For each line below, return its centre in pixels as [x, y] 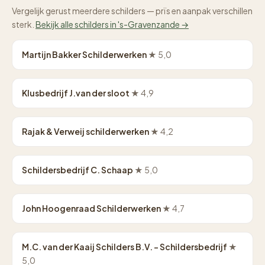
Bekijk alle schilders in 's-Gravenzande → [112, 24]
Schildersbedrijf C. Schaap [78, 170]
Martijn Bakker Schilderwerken [85, 54]
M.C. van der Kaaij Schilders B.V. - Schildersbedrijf [125, 247]
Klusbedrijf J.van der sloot [76, 93]
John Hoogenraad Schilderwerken [92, 208]
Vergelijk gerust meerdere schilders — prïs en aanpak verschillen [132, 11]
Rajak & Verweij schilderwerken [86, 131]
